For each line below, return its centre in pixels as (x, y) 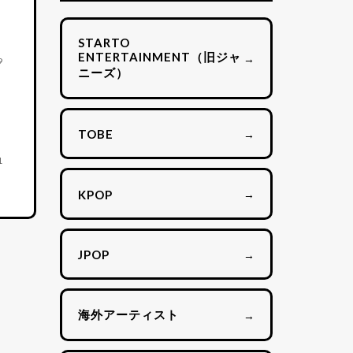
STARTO (104, 43)
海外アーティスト (128, 314)
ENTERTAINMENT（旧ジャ (160, 57)
